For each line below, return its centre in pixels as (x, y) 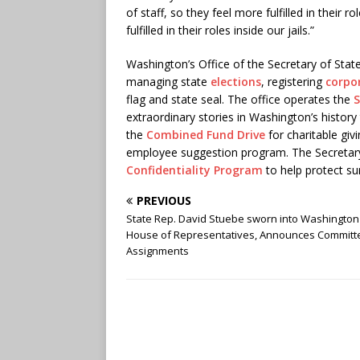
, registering (293, 81)
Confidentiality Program (194, 170)
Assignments (157, 250)
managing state (168, 81)
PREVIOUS (164, 200)
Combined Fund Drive (206, 134)
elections (236, 81)
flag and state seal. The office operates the (240, 99)
